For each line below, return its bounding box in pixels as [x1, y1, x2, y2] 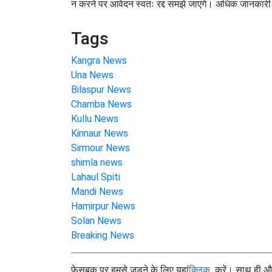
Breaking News [71, 229, 134, 242]
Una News [71, 69, 114, 81]
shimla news [71, 157, 123, 169]
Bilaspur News [71, 84, 131, 96]
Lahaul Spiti [71, 171, 120, 183]
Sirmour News [71, 142, 130, 154]
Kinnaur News [71, 127, 128, 140]
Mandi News [71, 186, 123, 198]
